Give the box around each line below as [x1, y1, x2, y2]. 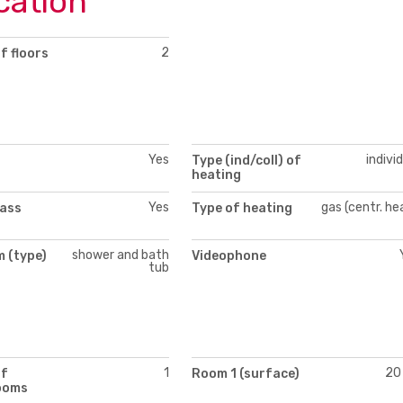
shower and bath [71, 246, 169, 263]
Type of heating [192, 200, 292, 216]
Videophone [192, 247, 266, 264]
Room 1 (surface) [192, 365, 300, 381]
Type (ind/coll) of [192, 152, 301, 168]
